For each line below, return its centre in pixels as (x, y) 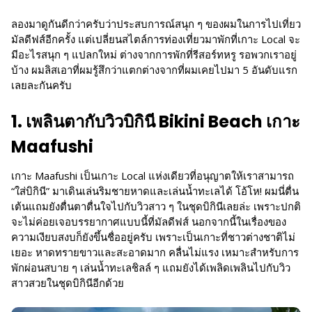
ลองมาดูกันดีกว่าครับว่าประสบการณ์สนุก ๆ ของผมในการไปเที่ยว (156, 24)
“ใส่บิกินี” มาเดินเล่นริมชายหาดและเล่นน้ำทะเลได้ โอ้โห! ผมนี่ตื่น (155, 190)
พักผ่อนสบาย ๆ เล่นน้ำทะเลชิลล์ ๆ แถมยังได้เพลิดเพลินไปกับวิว (151, 267)
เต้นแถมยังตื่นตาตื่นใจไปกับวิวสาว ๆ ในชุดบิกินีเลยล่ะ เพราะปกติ (156, 206)
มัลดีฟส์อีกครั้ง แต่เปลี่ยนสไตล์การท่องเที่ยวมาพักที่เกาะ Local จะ (156, 39)
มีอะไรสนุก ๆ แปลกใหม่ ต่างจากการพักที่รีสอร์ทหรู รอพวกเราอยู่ (154, 55)
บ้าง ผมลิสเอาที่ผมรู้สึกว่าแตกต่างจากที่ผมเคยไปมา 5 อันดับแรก (154, 70)
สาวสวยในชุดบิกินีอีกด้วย (68, 282)
